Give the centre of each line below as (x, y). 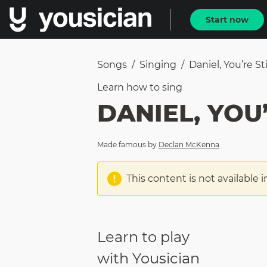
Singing (158, 65)
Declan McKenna (189, 145)
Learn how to (130, 87)
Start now (227, 19)
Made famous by (127, 145)
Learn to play (143, 237)
